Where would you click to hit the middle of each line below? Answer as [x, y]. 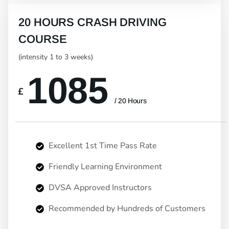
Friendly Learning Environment [104, 167]
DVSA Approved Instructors [99, 188]
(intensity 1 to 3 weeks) [56, 57]
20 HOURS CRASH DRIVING [93, 22]
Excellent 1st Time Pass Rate [102, 146]
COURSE [43, 39]
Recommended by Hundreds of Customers [126, 209]
